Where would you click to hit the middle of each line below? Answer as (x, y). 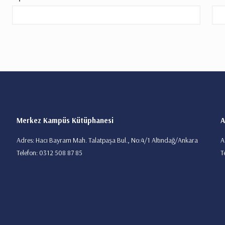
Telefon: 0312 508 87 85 (49, 153)
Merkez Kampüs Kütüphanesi (65, 121)
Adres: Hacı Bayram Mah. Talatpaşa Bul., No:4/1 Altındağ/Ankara (107, 140)
